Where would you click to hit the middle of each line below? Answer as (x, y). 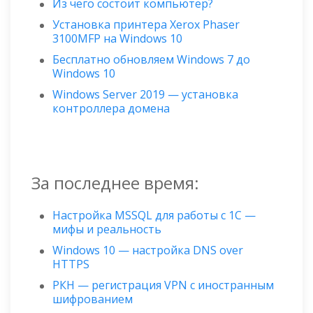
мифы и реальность (107, 230)
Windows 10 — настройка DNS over (148, 250)
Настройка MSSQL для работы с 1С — (154, 216)
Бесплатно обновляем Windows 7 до (151, 60)
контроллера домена (111, 109)
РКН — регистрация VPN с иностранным (163, 285)
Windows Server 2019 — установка (145, 95)
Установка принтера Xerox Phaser (146, 25)
